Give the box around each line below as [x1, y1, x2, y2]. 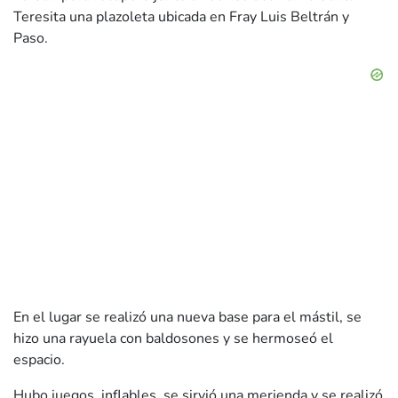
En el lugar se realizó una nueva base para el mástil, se [13, 307, 362, 328]
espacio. [13, 350, 65, 370]
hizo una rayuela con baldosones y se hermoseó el [13, 329, 333, 349]
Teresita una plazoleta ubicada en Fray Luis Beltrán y [13, 7, 349, 28]
